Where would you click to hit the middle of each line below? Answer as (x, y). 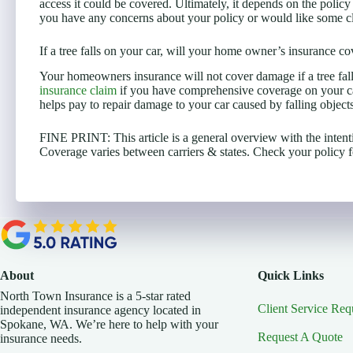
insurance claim (78, 91)
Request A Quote (301, 337)
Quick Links (291, 275)
